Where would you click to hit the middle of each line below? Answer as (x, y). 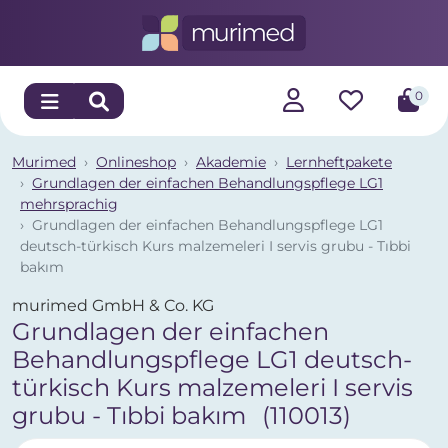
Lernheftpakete (339, 162)
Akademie (231, 162)
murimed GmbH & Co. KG (113, 305)
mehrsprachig (69, 204)
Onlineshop (136, 162)
